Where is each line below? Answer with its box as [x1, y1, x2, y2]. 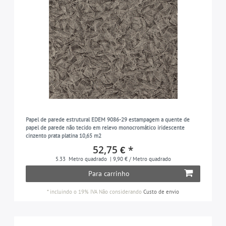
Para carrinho [88, 168, 130, 178]
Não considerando [97, 188, 143, 195]
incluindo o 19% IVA [50, 188, 97, 195]
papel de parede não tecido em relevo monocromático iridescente [25, 124, 185, 131]
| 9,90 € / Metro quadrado [108, 155, 171, 162]
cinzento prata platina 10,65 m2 [25, 132, 101, 139]
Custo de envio [143, 188, 179, 195]
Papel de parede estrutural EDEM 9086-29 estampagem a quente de [25, 116, 190, 123]
